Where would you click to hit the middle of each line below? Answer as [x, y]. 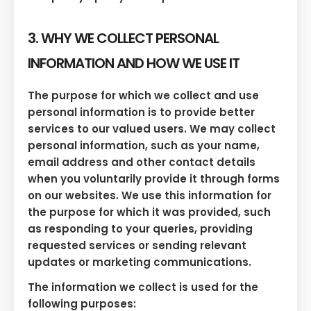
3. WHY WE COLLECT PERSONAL [123, 39]
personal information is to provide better [141, 112]
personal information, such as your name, [144, 145]
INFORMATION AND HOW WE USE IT [134, 64]
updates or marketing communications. [140, 262]
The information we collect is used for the [143, 287]
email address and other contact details [142, 162]
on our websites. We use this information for [150, 195]
